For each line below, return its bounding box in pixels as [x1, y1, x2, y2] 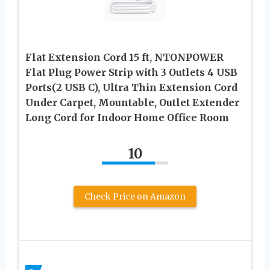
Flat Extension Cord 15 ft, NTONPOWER [25, 51, 224, 63]
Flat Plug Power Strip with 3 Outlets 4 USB [25, 66, 237, 78]
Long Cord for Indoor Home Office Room [25, 111, 229, 124]
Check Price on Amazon [84, 190, 186, 202]
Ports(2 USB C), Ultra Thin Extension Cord [25, 81, 237, 93]
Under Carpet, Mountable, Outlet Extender [25, 96, 239, 108]
